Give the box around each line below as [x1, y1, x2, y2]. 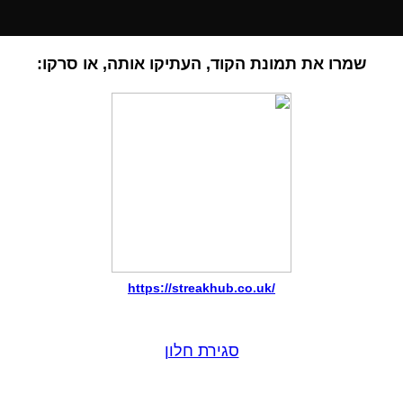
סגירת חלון [164, 341, 239, 360]
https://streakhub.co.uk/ [128, 281, 275, 296]
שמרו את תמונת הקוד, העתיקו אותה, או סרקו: [36, 55, 367, 73]
